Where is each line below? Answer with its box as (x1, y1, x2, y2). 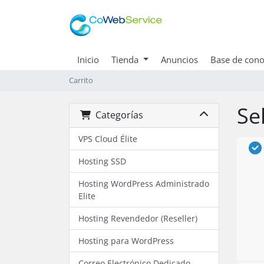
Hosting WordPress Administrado (78, 177, 209, 189)
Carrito (69, 75, 93, 85)
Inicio (77, 53, 99, 65)
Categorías (90, 108, 143, 122)
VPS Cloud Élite (78, 133, 137, 144)
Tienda (111, 53, 141, 65)
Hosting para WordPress (78, 235, 174, 246)
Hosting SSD (78, 155, 126, 167)
